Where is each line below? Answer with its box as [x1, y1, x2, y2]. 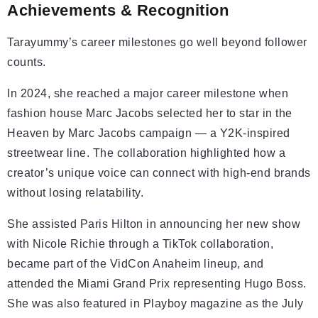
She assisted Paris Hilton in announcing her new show [7, 218, 300, 231]
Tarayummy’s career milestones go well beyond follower [7, 36, 307, 49]
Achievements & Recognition [7, 1, 229, 20]
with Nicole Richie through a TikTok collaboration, [7, 238, 273, 251]
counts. [7, 56, 46, 69]
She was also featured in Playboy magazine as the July [7, 297, 304, 310]
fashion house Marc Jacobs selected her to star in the [7, 107, 292, 120]
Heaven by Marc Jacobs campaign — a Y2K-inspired [7, 127, 290, 140]
